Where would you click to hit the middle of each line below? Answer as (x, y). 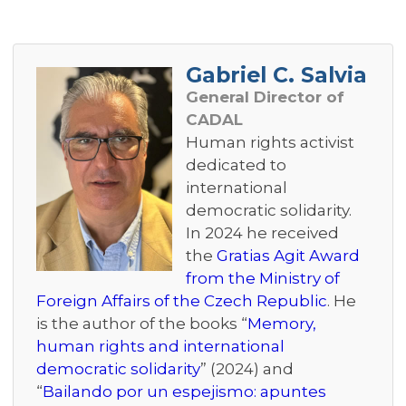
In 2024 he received (262, 233)
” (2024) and (247, 369)
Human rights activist (270, 143)
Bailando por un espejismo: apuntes (184, 392)
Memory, (282, 324)
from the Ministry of (263, 279)
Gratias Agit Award (288, 256)
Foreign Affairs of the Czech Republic (182, 301)
